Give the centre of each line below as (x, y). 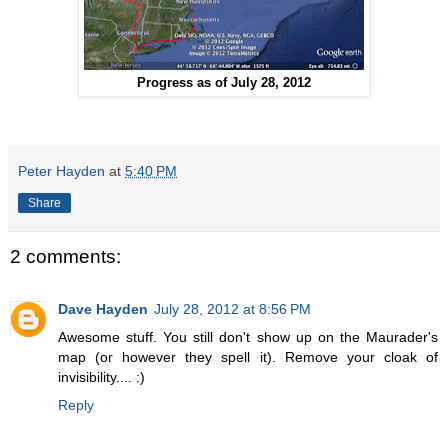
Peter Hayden (61, 171)
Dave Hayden (103, 308)
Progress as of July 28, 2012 (224, 83)
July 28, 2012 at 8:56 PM (232, 308)
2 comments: (65, 257)
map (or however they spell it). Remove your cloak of (248, 356)
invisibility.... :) (101, 376)
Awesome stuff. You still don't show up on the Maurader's (248, 336)
